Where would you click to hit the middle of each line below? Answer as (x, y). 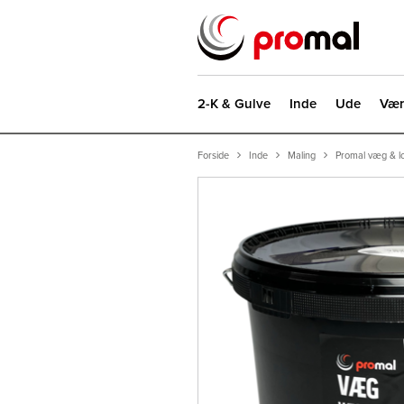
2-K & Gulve (234, 104)
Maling (302, 155)
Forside (213, 155)
